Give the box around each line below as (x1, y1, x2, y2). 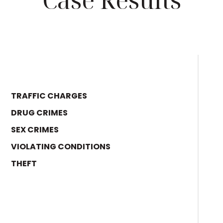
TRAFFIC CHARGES (11, 90, 87, 102)
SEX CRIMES (11, 123, 59, 135)
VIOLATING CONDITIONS (11, 140, 111, 152)
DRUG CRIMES (11, 107, 68, 118)
